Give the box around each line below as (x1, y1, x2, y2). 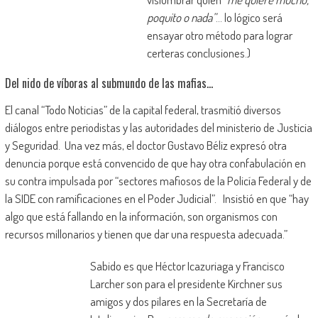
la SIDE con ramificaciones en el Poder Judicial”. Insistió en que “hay (4, 191, 309, 207)
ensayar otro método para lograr (146, 28, 292, 43)
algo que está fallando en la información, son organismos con (4, 209, 278, 224)
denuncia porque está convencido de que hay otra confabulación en (4, 155, 306, 171)
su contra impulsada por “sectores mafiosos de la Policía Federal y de (4, 173, 312, 189)
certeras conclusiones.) (146, 45, 251, 61)
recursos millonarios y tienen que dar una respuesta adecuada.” (4, 226, 287, 242)
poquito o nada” (146, 10, 216, 26)
